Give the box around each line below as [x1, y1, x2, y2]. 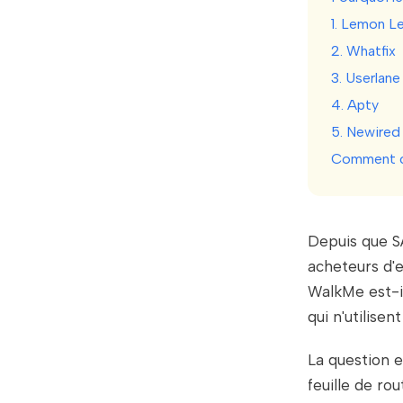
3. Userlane [331, 69, 400, 87]
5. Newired [331, 123, 400, 141]
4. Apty [331, 96, 379, 114]
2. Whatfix [331, 42, 396, 60]
